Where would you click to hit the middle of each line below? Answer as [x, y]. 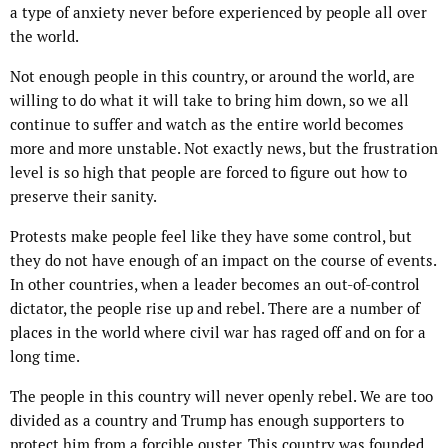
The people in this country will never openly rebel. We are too [221, 397]
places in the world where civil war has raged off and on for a [218, 333]
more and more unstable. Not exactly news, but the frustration [224, 149]
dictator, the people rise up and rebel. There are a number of [215, 309]
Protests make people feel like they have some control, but [211, 237]
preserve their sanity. [83, 197]
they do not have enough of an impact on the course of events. [223, 261]
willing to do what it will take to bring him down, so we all [209, 101]
